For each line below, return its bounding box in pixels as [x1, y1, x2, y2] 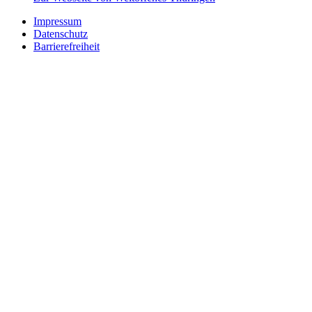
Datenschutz [33, 27, 88, 40]
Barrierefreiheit [33, 40, 100, 52]
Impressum [33, 15, 81, 27]
